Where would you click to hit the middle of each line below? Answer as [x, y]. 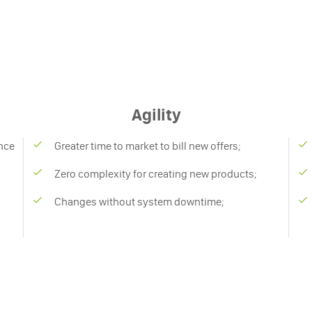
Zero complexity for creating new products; [156, 173]
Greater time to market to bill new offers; [148, 146]
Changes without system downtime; [140, 201]
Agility [156, 115]
